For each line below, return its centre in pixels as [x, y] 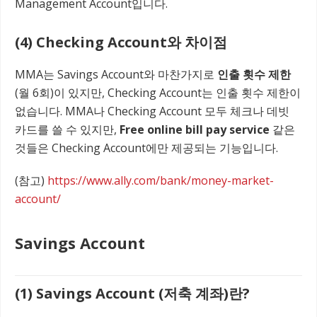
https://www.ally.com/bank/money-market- [161, 180]
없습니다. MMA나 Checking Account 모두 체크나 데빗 [152, 111]
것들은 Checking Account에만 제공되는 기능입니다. [146, 148]
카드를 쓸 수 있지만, [67, 129]
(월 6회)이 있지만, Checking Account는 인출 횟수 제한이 [158, 92]
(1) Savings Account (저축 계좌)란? [132, 294]
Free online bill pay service [195, 129]
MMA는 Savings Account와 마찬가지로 [116, 74]
